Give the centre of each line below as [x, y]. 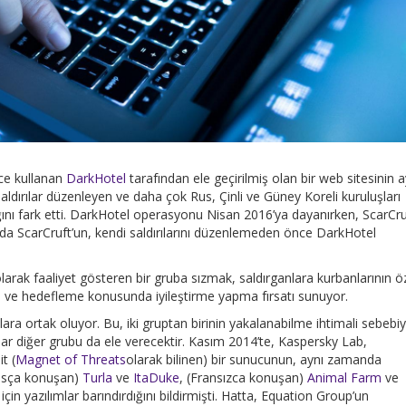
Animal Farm [344, 377]
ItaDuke [156, 377]
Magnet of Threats [71, 359]
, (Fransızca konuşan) [243, 377]
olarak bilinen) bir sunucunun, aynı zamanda [254, 359]
